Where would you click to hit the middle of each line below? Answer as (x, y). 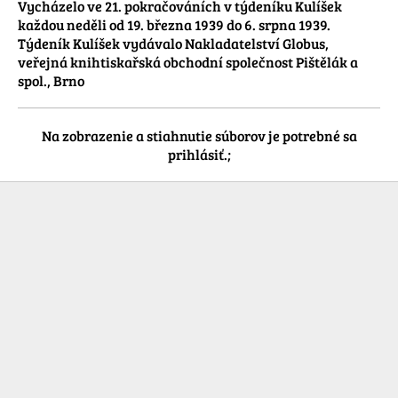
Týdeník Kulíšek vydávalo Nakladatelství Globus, (173, 44)
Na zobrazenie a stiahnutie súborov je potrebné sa (199, 136)
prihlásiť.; (199, 155)
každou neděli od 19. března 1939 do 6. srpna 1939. (174, 25)
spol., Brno (51, 81)
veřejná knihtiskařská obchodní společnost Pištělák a (188, 62)
